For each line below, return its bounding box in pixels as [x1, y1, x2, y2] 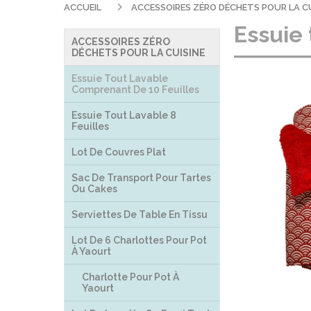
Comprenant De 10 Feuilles [72, 84, 199, 95]
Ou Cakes [72, 183, 117, 194]
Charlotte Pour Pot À [82, 271, 179, 283]
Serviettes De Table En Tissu [72, 209, 208, 220]
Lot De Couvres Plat [72, 146, 166, 158]
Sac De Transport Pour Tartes [72, 172, 211, 183]
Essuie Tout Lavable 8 [72, 110, 176, 121]
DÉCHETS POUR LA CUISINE [72, 47, 205, 58]
